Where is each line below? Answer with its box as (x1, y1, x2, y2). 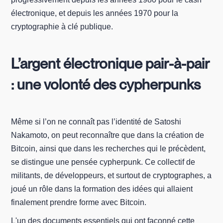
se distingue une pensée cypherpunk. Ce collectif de (11, 158, 196, 166)
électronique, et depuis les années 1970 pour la (11, 9, 179, 17)
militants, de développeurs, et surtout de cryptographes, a (11, 171, 212, 180)
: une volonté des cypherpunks (11, 76, 201, 93)
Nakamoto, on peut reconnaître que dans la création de (11, 131, 205, 139)
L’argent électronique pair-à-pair (11, 55, 210, 72)
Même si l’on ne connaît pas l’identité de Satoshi (11, 117, 182, 126)
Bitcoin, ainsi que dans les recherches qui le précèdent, (11, 144, 206, 153)
